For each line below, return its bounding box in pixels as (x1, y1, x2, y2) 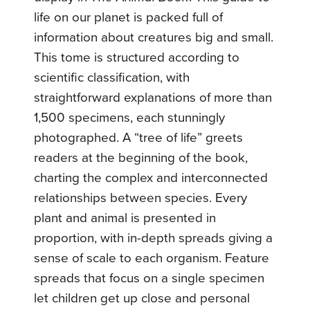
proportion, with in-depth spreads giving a (34, 230, 273, 246)
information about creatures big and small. (34, 29, 274, 45)
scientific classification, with (34, 69, 190, 85)
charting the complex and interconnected (34, 170, 268, 185)
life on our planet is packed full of (34, 9, 224, 25)
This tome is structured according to (34, 49, 240, 65)
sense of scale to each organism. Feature (34, 250, 270, 266)
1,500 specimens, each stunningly (34, 109, 226, 125)
